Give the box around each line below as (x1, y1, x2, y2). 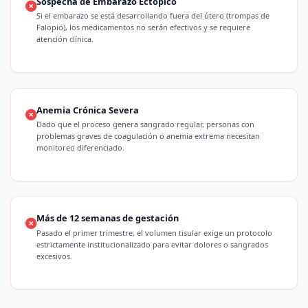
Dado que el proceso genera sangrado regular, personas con (36, 119, 255, 130)
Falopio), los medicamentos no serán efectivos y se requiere (36, 22, 251, 33)
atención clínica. (36, 34, 94, 45)
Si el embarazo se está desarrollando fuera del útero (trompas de (36, 10, 270, 21)
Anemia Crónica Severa (36, 103, 140, 116)
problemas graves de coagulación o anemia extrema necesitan (36, 131, 261, 142)
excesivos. (36, 250, 73, 261)
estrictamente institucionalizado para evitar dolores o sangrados (36, 239, 269, 250)
